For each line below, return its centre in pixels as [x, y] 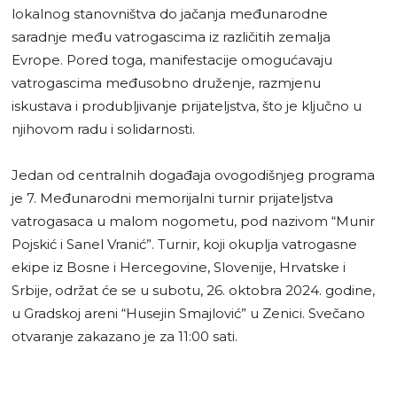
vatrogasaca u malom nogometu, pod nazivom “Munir [193, 221]
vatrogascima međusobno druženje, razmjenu [166, 82]
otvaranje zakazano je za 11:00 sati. [125, 336]
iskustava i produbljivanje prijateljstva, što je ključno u [187, 105]
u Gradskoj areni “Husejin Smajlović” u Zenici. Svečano [188, 313]
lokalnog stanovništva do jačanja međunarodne [170, 13]
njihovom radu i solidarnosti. [103, 128]
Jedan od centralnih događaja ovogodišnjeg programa [193, 175]
